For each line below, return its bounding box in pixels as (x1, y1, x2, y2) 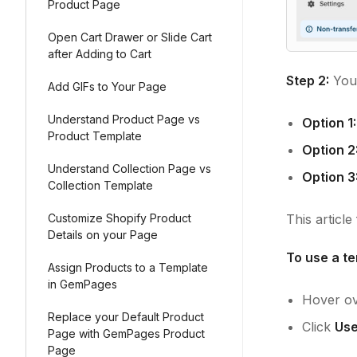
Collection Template (48, 178, 153, 192)
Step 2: (286, 73, 329, 89)
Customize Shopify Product (48, 211, 191, 225)
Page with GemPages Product (48, 327, 205, 340)
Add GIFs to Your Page (48, 80, 167, 93)
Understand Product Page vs (48, 112, 200, 126)
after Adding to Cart (48, 47, 151, 61)
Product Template (48, 129, 142, 143)
